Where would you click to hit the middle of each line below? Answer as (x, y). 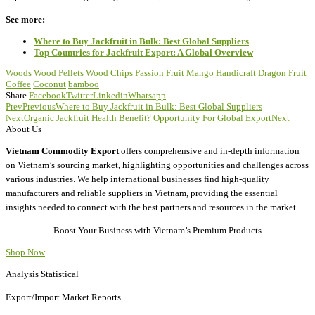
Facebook (47, 95)
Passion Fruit (160, 72)
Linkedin (110, 95)
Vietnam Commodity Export (62, 150)
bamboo (84, 84)
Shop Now (25, 252)
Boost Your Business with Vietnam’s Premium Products (157, 230)
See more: (25, 19)
